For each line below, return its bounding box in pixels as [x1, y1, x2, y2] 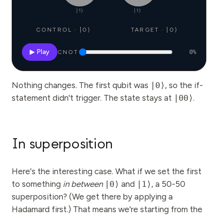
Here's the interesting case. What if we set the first [12, 166, 201, 176]
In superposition [12, 135, 112, 153]
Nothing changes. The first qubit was [12, 80, 150, 90]
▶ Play [30, 48, 50, 56]
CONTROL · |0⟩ [36, 26, 91, 33]
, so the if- [165, 80, 203, 90]
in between [63, 179, 103, 189]
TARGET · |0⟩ [131, 26, 178, 33]
